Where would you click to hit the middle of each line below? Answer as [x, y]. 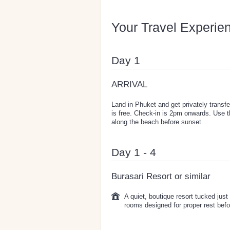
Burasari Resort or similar [161, 176]
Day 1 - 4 [134, 152]
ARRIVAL [129, 84]
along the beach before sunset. [157, 122]
